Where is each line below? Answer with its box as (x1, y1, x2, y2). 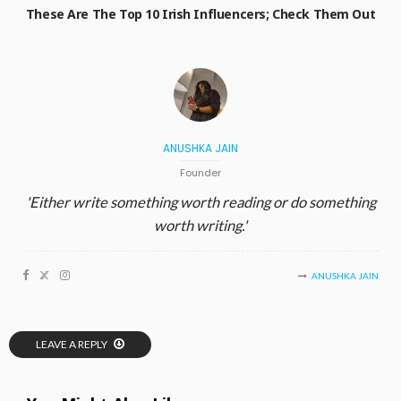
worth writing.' (154, 216, 247, 235)
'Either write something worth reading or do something (25, 192, 376, 211)
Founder (180, 165, 221, 180)
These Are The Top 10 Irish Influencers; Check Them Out (25, 4, 376, 22)
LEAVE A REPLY (36, 337, 109, 351)
